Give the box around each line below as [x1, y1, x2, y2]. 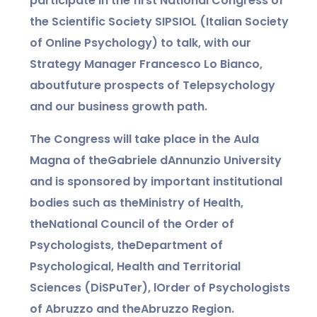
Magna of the [30, 151, 108, 168]
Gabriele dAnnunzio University [108, 151, 282, 168]
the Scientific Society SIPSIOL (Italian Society [30, 13, 289, 30]
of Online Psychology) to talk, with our [30, 34, 251, 51]
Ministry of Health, [139, 194, 243, 211]
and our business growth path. [30, 98, 207, 115]
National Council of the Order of [49, 215, 234, 232]
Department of [136, 236, 223, 253]
